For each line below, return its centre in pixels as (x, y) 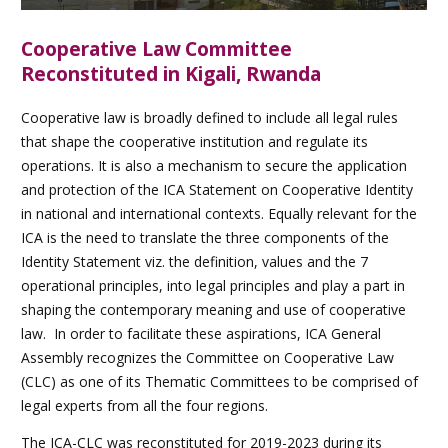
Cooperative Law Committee (156, 49)
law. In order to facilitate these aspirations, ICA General (201, 333)
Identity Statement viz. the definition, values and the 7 (194, 261)
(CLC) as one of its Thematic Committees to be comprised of (219, 381)
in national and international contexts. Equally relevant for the (219, 213)
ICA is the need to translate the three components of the (205, 237)
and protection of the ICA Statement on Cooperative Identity (217, 189)
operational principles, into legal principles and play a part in (213, 285)
